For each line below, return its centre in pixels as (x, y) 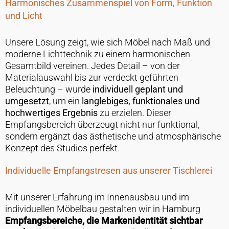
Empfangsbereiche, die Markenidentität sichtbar (104, 221)
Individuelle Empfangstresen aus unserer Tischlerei (108, 171)
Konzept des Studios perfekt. (62, 148)
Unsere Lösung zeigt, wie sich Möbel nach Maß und (107, 42)
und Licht (24, 16)
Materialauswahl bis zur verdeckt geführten (91, 78)
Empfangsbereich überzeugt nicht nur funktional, (102, 125)
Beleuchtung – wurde (49, 89)
